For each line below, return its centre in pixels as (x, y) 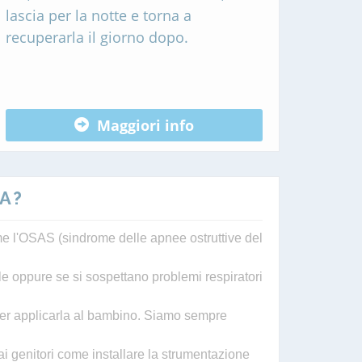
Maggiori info (145, 125)
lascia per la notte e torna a (99, 15)
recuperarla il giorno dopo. (97, 37)
